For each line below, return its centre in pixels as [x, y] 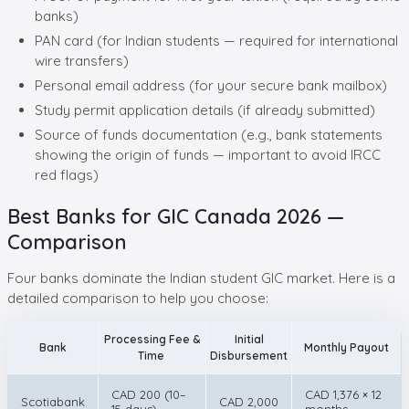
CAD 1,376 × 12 [343, 394]
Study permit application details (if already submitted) [205, 110]
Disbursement [249, 355]
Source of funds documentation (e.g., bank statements [209, 134]
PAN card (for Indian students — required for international [216, 40]
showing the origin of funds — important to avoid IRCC [208, 154]
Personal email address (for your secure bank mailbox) [211, 85]
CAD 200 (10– [149, 394]
